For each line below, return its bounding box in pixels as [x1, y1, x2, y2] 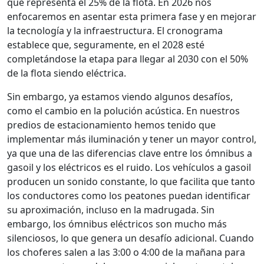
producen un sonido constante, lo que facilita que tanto [7, 175, 255, 189]
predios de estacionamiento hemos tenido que [7, 118, 216, 132]
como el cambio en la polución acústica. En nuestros [7, 104, 240, 118]
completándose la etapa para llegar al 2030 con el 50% [7, 52, 248, 66]
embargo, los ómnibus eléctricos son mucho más [7, 217, 227, 231]
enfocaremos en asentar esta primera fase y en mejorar [7, 10, 256, 24]
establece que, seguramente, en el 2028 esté [7, 38, 204, 52]
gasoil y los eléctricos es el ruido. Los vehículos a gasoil [7, 161, 251, 174]
